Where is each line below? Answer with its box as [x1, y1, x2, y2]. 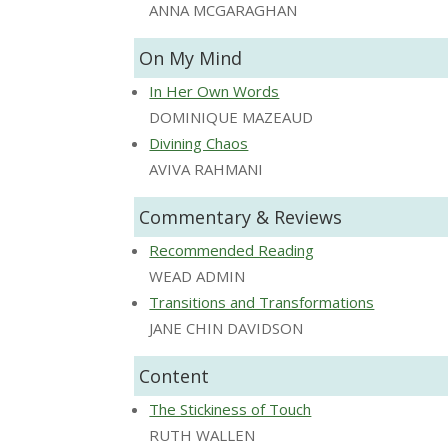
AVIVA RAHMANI [149, 158, 264, 179]
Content [139, 363, 210, 388]
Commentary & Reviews [139, 204, 343, 229]
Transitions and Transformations [149, 291, 375, 312]
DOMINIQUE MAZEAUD [149, 106, 314, 127]
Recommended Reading [149, 239, 315, 260]
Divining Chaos [149, 132, 249, 153]
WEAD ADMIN [149, 265, 246, 286]
